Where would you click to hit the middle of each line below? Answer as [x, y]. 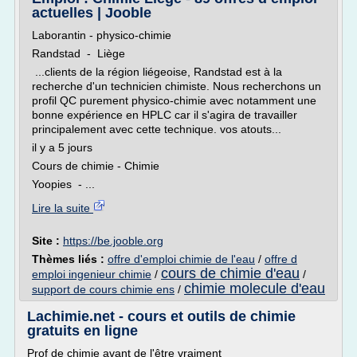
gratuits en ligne [82, 331]
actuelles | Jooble [92, 13]
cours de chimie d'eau [230, 273]
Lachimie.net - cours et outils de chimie [161, 316]
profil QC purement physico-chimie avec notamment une [174, 100]
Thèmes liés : [70, 259]
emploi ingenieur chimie [92, 274]
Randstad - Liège [78, 53]
